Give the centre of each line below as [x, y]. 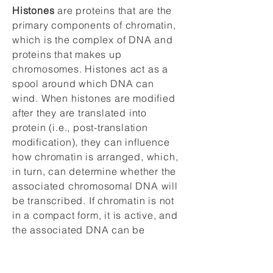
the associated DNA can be [79, 230]
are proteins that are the [113, 10]
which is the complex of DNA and [93, 40]
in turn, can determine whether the [94, 171]
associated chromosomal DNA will [95, 186]
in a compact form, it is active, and [95, 215]
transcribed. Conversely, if [75, 244]
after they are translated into [80, 113]
